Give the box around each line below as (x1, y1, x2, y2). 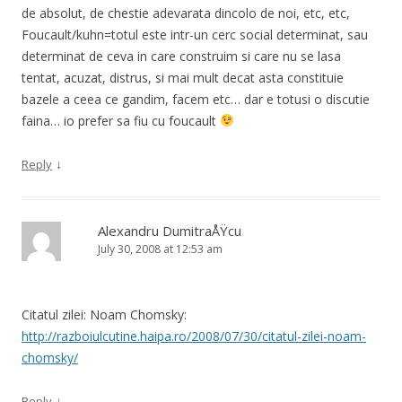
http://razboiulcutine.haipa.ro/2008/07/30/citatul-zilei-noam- (22, 327, 366, 345)
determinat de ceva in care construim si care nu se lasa (22, 47, 341, 65)
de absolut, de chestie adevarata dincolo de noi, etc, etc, (22, 4, 350, 22)
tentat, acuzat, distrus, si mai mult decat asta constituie (22, 68, 344, 86)
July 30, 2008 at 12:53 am (98, 240, 223, 257)
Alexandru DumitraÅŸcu (98, 221, 241, 240)
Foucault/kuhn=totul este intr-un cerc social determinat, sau (22, 25, 368, 43)
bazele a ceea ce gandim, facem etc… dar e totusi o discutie (22, 90, 370, 108)
